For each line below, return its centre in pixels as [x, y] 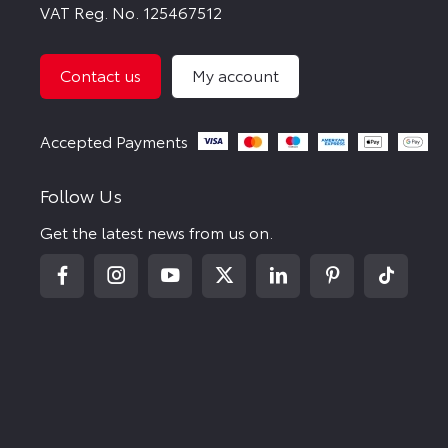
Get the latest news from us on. [156, 231]
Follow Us [81, 194]
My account [235, 75]
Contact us [100, 75]
